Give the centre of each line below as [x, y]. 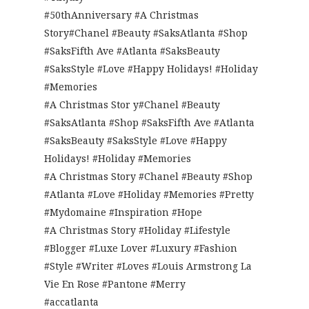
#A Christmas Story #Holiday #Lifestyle [137, 230]
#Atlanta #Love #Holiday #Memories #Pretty [149, 195]
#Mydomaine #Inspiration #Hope [123, 212]
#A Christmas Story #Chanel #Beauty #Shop [148, 177]
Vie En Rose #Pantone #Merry [115, 284]
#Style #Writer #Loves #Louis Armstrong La [148, 266]
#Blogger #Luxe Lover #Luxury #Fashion [141, 248]
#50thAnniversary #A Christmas [121, 15]
